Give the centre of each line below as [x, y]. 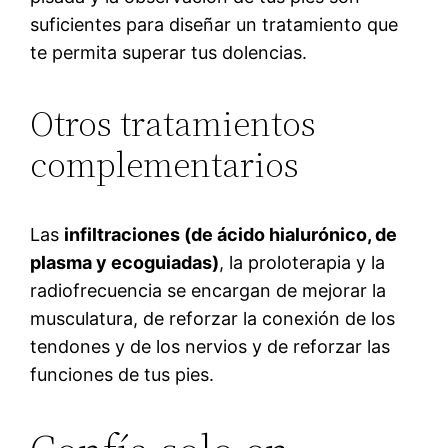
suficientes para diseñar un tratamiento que [214, 24]
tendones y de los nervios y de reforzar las [210, 346]
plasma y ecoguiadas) [125, 262]
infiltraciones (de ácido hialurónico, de [231, 234]
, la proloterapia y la [302, 262]
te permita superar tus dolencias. [169, 52]
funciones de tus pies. [122, 374]
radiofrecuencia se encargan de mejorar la [208, 290]
